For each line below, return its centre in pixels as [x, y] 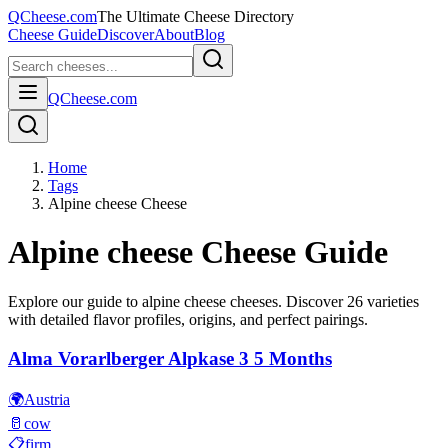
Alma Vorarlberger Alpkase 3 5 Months [170, 358]
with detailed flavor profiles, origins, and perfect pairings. [188, 319]
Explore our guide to [75, 301]
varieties [391, 301]
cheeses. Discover [286, 301]
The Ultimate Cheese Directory [195, 16]
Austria [47, 400]
